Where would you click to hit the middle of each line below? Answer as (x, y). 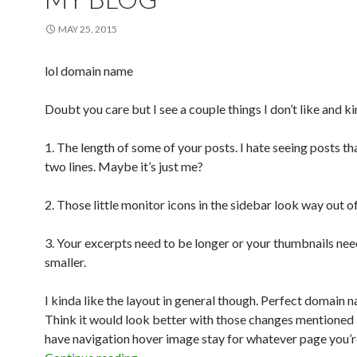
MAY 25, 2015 (88, 29)
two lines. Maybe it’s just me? (124, 166)
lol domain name (89, 71)
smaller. (65, 262)
